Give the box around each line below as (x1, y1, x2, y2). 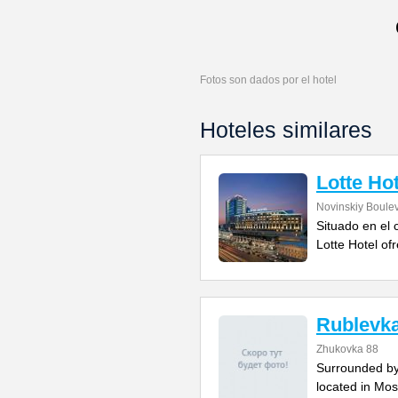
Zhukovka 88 (316, 343, 378, 355)
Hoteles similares (200, 117, 372, 142)
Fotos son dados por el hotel (200, 74, 337, 86)
